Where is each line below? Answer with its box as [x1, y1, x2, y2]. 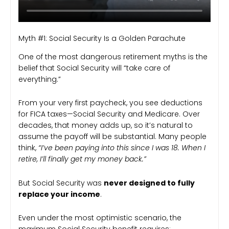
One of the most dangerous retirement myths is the [18, 51, 208, 62]
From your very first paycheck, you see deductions [18, 98, 202, 108]
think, [18, 143, 38, 153]
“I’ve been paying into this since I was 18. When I [38, 143, 205, 153]
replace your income [18, 189, 100, 199]
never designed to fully [104, 177, 195, 188]
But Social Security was [18, 177, 104, 188]
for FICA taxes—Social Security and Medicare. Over [18, 109, 200, 120]
